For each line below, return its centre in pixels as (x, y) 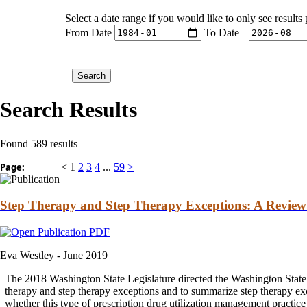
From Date (88, 32)
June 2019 (85, 256)
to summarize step (219, 291)
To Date (222, 32)
